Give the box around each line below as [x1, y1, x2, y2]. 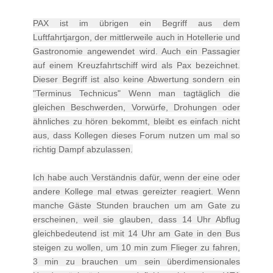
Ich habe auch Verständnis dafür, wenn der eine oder [33, 172, 240, 182]
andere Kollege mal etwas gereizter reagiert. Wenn [33, 186, 240, 196]
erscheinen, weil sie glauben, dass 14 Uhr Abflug [33, 214, 240, 224]
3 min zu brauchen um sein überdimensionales [33, 256, 240, 266]
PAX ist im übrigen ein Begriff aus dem [33, 18, 240, 28]
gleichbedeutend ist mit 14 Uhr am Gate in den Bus [33, 228, 240, 238]
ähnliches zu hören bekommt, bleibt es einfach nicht [33, 116, 240, 126]
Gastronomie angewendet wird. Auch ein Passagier [33, 46, 240, 56]
